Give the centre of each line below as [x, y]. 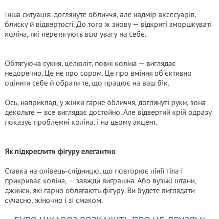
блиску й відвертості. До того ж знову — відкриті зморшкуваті [108, 24]
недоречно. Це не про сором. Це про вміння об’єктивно [98, 73]
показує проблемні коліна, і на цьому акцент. [81, 122]
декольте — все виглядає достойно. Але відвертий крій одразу [108, 112]
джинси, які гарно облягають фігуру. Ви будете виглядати [100, 190]
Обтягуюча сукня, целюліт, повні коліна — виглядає [90, 63]
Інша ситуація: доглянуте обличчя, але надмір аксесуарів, [100, 14]
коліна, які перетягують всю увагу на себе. [76, 34]
